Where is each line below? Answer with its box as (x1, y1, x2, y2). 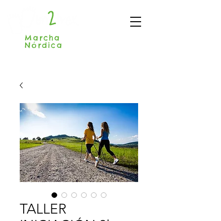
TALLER (20, 201, 67, 217)
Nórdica (25, 40, 67, 50)
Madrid (67, 41, 96, 49)
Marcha (25, 33, 61, 42)
